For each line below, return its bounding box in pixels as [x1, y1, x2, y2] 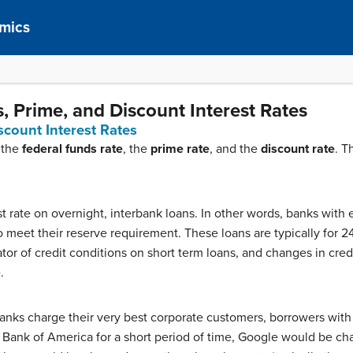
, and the [210, 141, 261, 157]
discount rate [261, 141, 335, 157]
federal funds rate [22, 141, 123, 157]
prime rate [150, 141, 210, 157]
